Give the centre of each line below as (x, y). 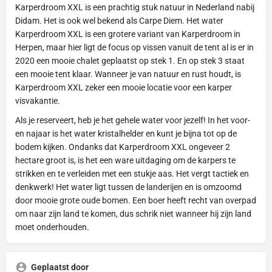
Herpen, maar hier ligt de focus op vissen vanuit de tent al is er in (134, 47)
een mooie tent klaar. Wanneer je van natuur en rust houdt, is (128, 74)
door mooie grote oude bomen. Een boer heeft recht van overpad (136, 200)
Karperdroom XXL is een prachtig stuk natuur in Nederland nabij (135, 7)
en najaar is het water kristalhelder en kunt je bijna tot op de (126, 133)
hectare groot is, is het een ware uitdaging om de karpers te (125, 160)
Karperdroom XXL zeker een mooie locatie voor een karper (124, 87)
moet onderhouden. (52, 227)
